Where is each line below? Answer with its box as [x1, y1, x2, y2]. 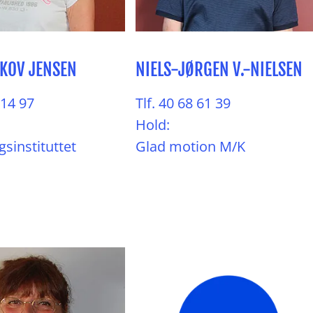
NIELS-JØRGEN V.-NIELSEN [136, 59, 303, 80]
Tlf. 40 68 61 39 [136, 94, 231, 112]
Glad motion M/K [136, 137, 245, 156]
